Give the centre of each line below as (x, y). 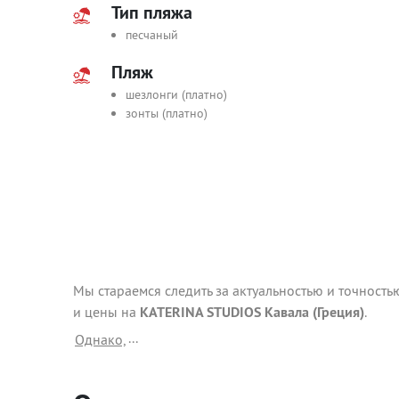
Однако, (101, 339)
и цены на (106, 312)
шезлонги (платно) (176, 94)
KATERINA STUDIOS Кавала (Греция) (252, 312)
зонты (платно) (166, 113)
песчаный (151, 35)
